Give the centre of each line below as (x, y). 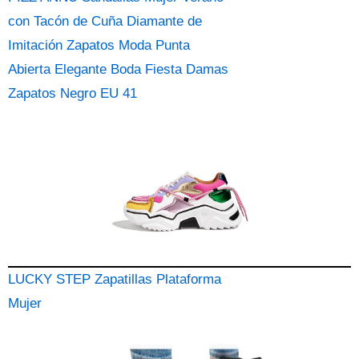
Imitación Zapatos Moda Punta (99, 45)
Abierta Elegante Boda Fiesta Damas (118, 69)
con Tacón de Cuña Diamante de (105, 21)
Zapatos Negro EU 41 (73, 93)
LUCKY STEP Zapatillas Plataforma (115, 279)
